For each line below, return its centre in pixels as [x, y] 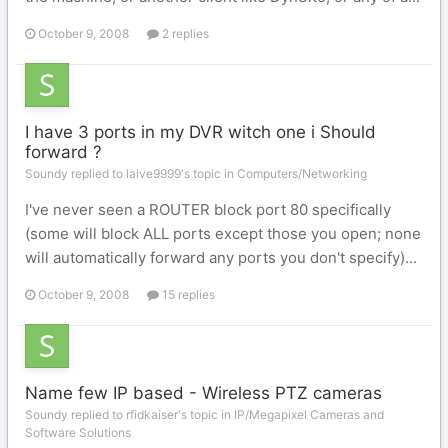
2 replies [184, 33]
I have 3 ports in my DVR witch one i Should [200, 132]
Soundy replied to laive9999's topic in [131, 173]
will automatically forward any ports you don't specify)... [221, 257]
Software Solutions [78, 432]
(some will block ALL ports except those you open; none [223, 233]
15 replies [187, 294]
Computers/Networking [302, 173]
